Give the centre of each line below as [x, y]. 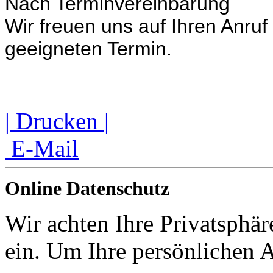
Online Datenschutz [87, 188]
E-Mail [42, 148]
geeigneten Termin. [91, 48]
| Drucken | [57, 121]
